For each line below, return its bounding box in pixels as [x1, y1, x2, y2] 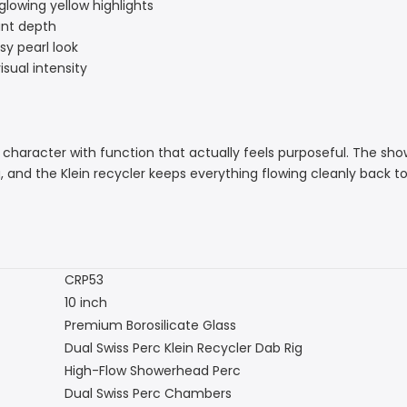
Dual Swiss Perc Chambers [65, 383, 232, 402]
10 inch [65, 293, 107, 312]
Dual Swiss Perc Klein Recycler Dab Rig [65, 338, 303, 357]
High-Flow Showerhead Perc [65, 361, 241, 380]
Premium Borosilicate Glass [65, 315, 236, 334]
